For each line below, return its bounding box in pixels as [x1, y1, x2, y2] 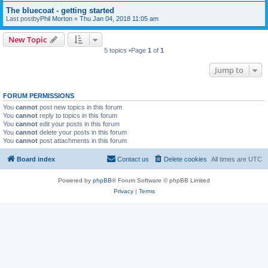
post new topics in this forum [38, 103, 122, 111]
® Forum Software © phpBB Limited [112, 176, 210, 184]
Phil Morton [40, 15, 72, 22]
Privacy [113, 187, 133, 194]
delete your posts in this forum [38, 129, 127, 136]
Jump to [215, 65, 243, 75]
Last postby [6, 15, 40, 22]
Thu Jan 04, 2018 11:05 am [80, 15, 159, 22]
